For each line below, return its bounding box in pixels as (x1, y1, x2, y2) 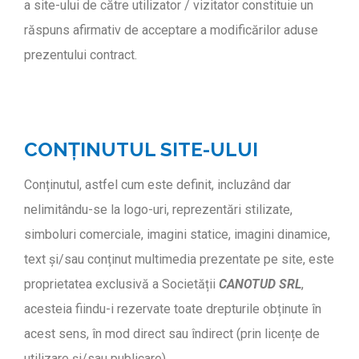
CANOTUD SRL (219, 276, 301, 292)
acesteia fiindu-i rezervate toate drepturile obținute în (24, 301, 321, 317)
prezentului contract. (24, 47, 137, 63)
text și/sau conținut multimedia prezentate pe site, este (24, 251, 334, 267)
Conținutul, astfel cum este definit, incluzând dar (24, 176, 291, 192)
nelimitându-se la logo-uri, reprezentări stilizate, (24, 201, 292, 217)
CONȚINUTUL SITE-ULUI (24, 138, 258, 162)
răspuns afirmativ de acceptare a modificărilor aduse (24, 22, 318, 38)
